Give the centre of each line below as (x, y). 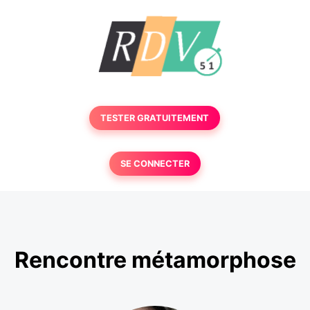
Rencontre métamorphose (155, 260)
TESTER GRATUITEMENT (155, 118)
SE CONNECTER (155, 164)
